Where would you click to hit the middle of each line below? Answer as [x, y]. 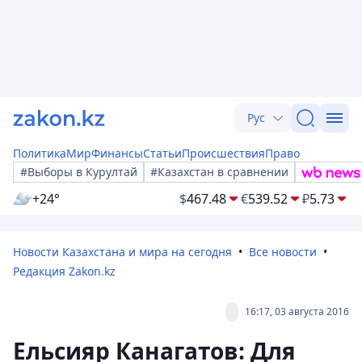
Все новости [283, 252]
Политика [40, 153]
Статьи [162, 153]
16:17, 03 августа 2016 [297, 311]
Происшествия [223, 153]
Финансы [117, 153]
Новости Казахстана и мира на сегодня [122, 252]
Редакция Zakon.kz [64, 271]
